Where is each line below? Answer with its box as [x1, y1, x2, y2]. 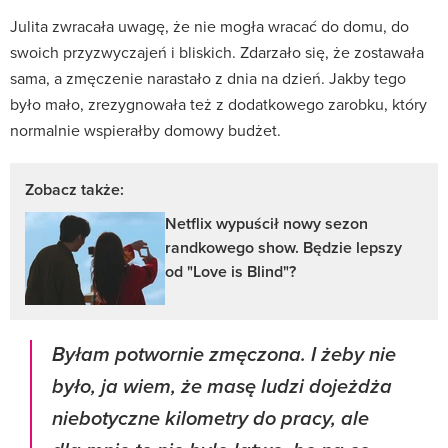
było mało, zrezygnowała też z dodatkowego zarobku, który [10, 92, 427, 115]
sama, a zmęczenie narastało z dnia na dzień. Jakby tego [10, 66, 406, 89]
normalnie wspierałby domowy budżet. [10, 118, 281, 141]
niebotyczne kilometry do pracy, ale [52, 406, 369, 432]
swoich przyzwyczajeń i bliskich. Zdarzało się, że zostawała [10, 40, 424, 63]
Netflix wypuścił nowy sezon [165, 211, 368, 235]
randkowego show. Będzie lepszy [165, 235, 402, 259]
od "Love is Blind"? [165, 259, 296, 283]
